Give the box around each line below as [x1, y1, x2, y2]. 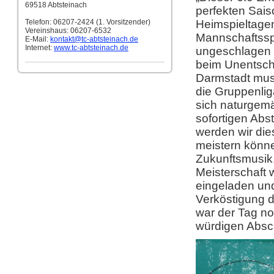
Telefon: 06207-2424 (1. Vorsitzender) [25, 18, 150, 26]
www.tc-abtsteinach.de [54, 43, 128, 52]
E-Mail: [25, 35, 50, 43]
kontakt [50, 35, 74, 43]
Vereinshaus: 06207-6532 [25, 26, 111, 35]
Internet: [25, 43, 54, 52]
